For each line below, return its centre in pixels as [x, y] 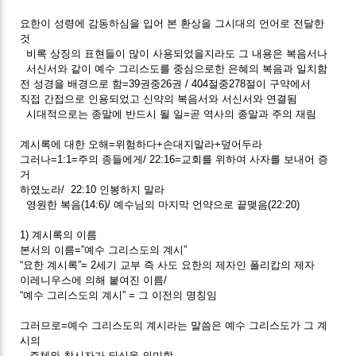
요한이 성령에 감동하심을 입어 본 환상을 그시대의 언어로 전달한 [172, 23]
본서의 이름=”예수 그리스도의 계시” [107, 250]
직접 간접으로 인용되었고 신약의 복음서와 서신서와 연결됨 [159, 99]
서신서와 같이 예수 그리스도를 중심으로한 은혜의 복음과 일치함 [174, 68]
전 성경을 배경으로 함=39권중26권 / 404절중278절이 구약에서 [166, 83]
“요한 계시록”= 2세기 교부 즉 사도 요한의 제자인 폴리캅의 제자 [168, 265]
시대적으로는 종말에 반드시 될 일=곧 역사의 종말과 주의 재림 [168, 114]
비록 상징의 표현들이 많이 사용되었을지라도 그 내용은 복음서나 [174, 53]
